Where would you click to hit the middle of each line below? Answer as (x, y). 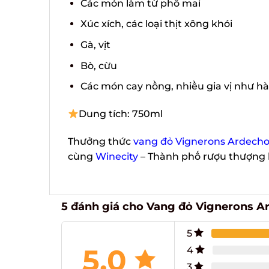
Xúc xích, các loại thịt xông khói (152, 24)
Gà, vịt (91, 45)
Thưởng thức (96, 141)
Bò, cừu (94, 65)
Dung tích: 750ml (116, 114)
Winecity (112, 156)
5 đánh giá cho (99, 206)
